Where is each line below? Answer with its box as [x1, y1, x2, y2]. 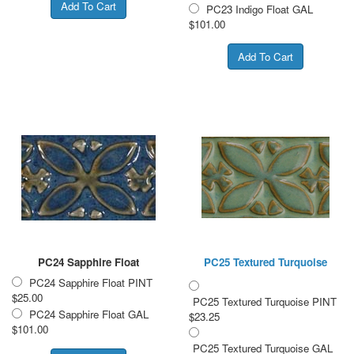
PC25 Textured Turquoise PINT [193, 293, 337, 309]
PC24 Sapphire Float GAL [29, 306, 149, 322]
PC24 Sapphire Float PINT [29, 274, 153, 290]
